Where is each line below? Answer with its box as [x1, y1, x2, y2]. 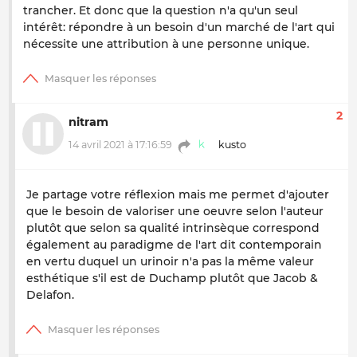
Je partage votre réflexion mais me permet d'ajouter [26, 186, 329, 202]
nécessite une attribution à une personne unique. [23, 37, 309, 52]
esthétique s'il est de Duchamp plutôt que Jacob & [26, 270, 318, 285]
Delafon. [26, 287, 74, 302]
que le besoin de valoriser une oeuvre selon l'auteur [26, 203, 324, 218]
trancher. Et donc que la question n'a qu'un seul [23, 3, 298, 18]
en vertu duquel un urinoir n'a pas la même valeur [26, 253, 314, 269]
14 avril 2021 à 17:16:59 [69, 139, 172, 151]
